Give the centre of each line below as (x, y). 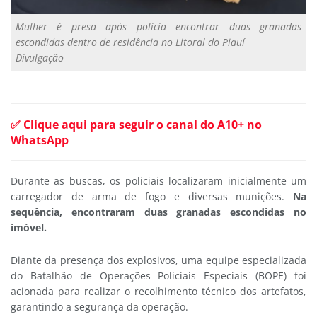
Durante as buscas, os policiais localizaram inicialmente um (158, 180)
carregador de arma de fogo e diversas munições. (152, 196)
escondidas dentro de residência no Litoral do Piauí (130, 42)
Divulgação (40, 57)
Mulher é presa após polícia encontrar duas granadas (158, 26)
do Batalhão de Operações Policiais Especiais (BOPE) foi (158, 276)
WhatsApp (40, 140)
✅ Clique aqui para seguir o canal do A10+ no (136, 124)
